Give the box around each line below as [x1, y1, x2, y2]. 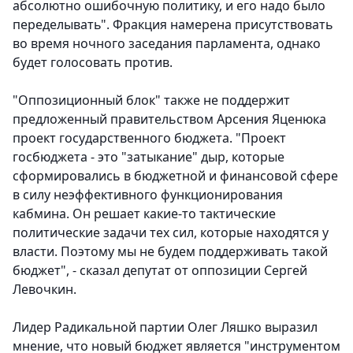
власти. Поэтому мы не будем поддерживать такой [13, 243, 328, 261]
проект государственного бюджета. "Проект [13, 129, 286, 147]
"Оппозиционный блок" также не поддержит [13, 91, 290, 110]
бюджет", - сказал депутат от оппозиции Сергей [13, 262, 307, 280]
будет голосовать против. [13, 54, 173, 72]
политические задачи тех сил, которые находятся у [13, 224, 329, 242]
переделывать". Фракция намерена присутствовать [13, 16, 333, 34]
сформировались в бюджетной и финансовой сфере [13, 167, 338, 185]
